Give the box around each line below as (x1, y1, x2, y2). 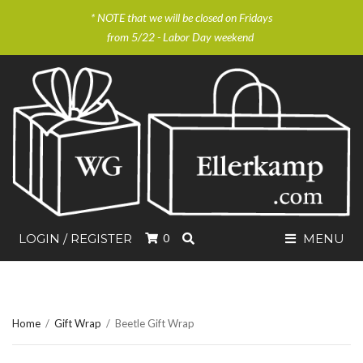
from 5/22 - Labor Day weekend (107, 30, 256, 44)
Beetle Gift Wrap (115, 316, 194, 330)
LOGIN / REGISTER (19, 230, 132, 246)
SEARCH (194, 229, 246, 246)
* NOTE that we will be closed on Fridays (91, 11, 272, 24)
